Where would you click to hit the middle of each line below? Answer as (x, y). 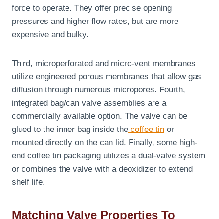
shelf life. (28, 182)
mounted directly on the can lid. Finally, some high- (105, 143)
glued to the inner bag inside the (70, 130)
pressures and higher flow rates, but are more (95, 22)
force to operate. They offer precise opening (92, 8)
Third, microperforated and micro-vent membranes (104, 64)
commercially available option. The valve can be (99, 116)
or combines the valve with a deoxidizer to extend (102, 169)
